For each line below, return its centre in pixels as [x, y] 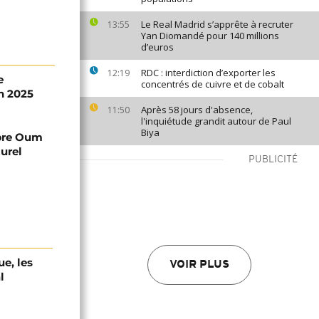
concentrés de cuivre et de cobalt [213, 84]
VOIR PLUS [199, 265]
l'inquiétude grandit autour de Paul [216, 121]
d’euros [157, 47]
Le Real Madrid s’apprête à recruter [217, 24]
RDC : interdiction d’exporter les [208, 73]
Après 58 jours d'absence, [197, 110]
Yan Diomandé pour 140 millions [210, 36]
